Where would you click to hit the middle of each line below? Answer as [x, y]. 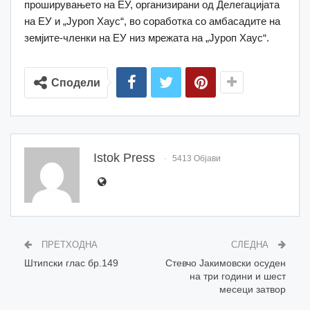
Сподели [76, 82]
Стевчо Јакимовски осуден [226, 263]
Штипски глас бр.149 [71, 263]
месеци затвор [253, 289]
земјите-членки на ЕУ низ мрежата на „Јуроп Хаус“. [147, 37]
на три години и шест [238, 276]
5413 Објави [197, 159]
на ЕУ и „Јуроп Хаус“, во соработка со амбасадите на [152, 21]
